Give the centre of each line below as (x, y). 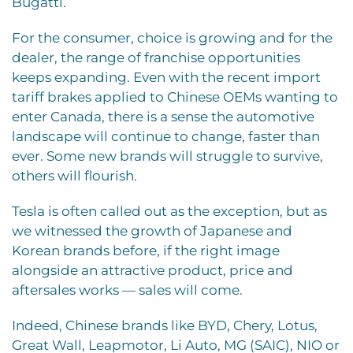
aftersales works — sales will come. (127, 290)
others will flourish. (74, 175)
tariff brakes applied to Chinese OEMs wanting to (175, 97)
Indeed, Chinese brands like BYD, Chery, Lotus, (165, 325)
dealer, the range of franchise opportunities (156, 57)
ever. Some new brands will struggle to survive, (167, 156)
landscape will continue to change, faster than (166, 136)
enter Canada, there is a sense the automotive (163, 116)
